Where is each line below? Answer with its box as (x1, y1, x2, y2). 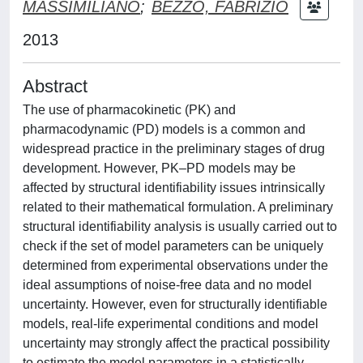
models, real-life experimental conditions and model (23, 317, 318, 331)
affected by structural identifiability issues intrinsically (23, 181, 325, 194)
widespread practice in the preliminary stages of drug (23, 142, 325, 156)
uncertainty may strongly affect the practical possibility (23, 336, 330, 350)
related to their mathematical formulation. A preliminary (23, 200, 333, 214)
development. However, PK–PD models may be (23, 161, 296, 175)
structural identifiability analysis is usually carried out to (23, 220, 337, 233)
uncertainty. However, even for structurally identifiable (23, 297, 327, 311)
